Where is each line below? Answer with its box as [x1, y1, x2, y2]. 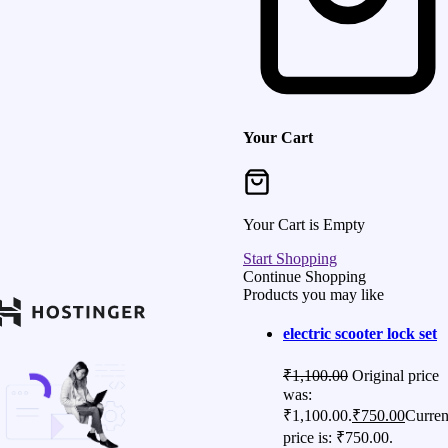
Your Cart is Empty [243, 215, 365, 233]
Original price [352, 367, 439, 385]
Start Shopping [243, 249, 337, 267]
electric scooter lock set [283, 325, 437, 343]
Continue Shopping [243, 267, 366, 285]
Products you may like [243, 285, 384, 303]
